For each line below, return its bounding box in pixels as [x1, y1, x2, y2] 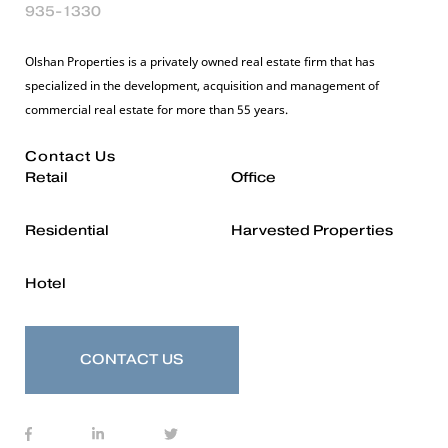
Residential [25, 222, 109, 239]
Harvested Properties [231, 222, 393, 239]
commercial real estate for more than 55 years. [25, 101, 288, 118]
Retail [25, 169, 68, 186]
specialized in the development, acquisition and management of [25, 77, 379, 94]
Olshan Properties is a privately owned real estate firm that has [25, 53, 375, 70]
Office [231, 169, 276, 186]
